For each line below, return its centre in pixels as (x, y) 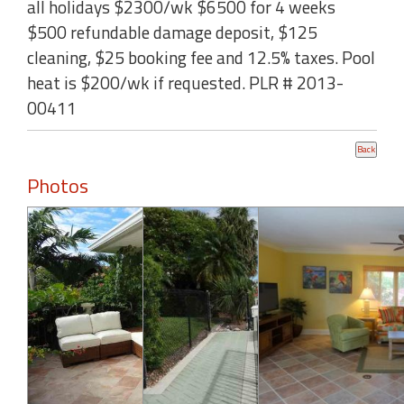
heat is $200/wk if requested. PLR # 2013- (185, 83)
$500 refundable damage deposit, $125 (172, 32)
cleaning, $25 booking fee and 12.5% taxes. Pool (201, 58)
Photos (58, 185)
